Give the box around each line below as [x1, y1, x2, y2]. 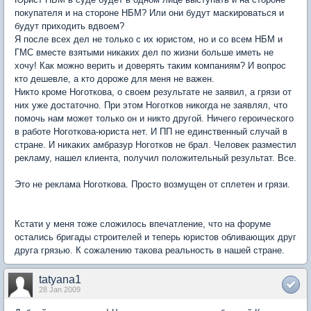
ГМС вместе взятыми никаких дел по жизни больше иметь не [15, 47, 274, 58]
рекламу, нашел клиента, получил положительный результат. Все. [15, 153, 296, 163]
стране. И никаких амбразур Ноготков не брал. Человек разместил [15, 140, 296, 150]
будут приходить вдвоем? [15, 21, 124, 31]
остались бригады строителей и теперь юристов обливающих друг [15, 232, 296, 242]
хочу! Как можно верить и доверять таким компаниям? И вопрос [15, 60, 286, 71]
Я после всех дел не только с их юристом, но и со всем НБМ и [15, 34, 283, 44]
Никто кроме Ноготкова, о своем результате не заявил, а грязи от [15, 87, 292, 97]
